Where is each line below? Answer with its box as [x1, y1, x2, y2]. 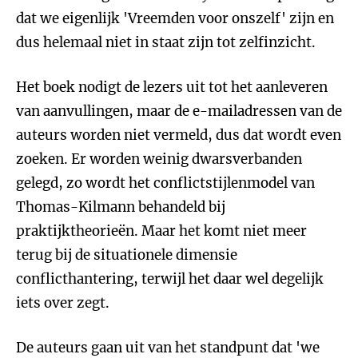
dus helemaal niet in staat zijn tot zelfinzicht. [16, 34, 316, 51]
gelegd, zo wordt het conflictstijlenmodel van [16, 174, 315, 192]
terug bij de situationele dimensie [16, 246, 237, 264]
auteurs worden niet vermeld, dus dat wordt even [16, 126, 341, 144]
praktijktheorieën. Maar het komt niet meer [16, 222, 307, 240]
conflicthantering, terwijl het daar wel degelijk [16, 270, 324, 288]
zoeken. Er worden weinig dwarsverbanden [16, 150, 302, 168]
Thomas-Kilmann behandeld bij [16, 198, 225, 216]
